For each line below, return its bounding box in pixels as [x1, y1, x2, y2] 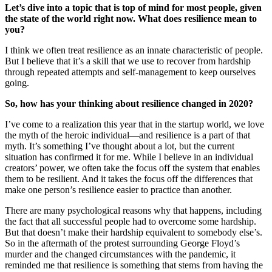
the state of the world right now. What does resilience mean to [5, 13, 257, 24]
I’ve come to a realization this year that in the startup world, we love [5, 118, 264, 129]
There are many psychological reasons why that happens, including [5, 205, 262, 216]
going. [5, 77, 29, 88]
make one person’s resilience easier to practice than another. [5, 184, 232, 195]
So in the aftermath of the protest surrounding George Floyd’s [5, 237, 240, 248]
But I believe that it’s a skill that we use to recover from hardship [5, 55, 251, 66]
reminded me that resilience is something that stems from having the [5, 259, 263, 270]
